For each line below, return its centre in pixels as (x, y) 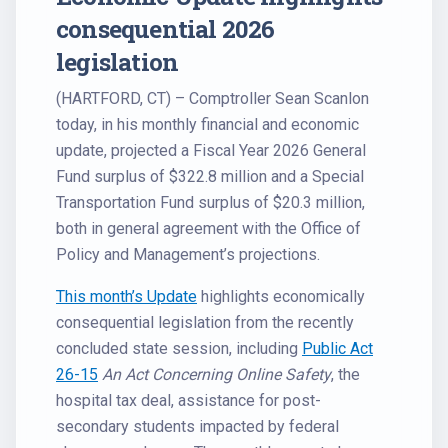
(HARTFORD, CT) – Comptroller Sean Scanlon (212, 98)
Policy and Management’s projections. (188, 254)
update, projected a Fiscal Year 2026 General (211, 150)
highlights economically (281, 296)
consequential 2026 (165, 28)
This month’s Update (126, 296)
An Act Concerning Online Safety (216, 374)
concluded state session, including (179, 348)
